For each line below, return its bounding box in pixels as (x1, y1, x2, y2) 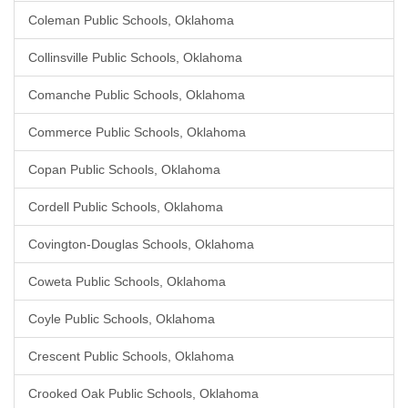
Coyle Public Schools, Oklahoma (28, 311, 215, 326)
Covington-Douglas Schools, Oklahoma (28, 237, 254, 251)
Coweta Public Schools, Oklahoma (28, 274, 226, 289)
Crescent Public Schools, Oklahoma (28, 349, 234, 363)
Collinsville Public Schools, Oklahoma (28, 50, 242, 65)
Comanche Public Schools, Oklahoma (28, 87, 245, 102)
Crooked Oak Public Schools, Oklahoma (28, 386, 259, 401)
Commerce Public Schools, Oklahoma (28, 125, 246, 139)
